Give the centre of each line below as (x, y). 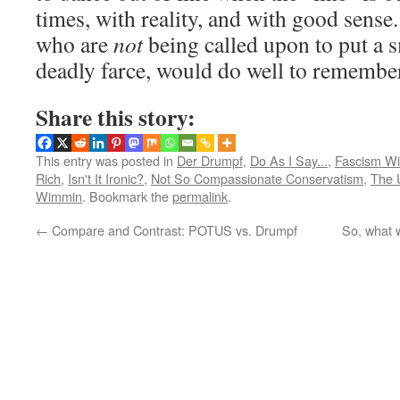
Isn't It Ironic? (106, 179)
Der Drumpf (210, 161)
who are (75, 44)
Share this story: (116, 117)
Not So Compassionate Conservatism (257, 179)
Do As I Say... (289, 161)
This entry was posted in (106, 161)
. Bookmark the (127, 196)
